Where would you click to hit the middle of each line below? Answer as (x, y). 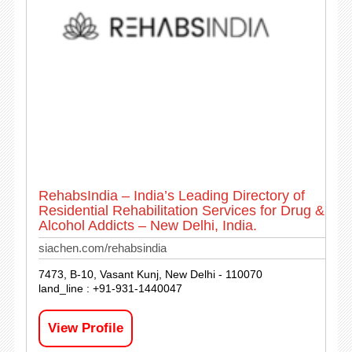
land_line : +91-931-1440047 (110, 289)
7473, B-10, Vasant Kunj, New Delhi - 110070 (150, 275)
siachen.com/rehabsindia (102, 248)
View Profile (85, 328)
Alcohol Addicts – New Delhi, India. (147, 226)
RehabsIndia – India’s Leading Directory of (171, 196)
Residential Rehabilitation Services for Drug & (181, 211)
